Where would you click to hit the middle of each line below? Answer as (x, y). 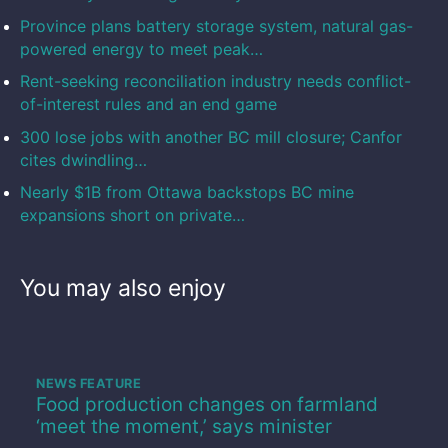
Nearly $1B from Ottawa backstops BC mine (187, 192)
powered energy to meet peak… (141, 48)
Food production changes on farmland (207, 405)
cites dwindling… (83, 159)
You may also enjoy (123, 288)
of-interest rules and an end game (148, 104)
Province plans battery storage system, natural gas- (216, 25)
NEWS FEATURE (89, 384)
